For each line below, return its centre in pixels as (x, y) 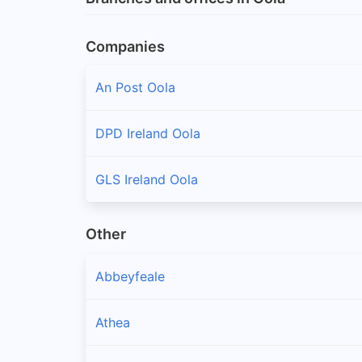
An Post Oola (135, 87)
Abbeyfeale (130, 277)
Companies (125, 46)
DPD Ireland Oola (148, 133)
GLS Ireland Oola (147, 179)
